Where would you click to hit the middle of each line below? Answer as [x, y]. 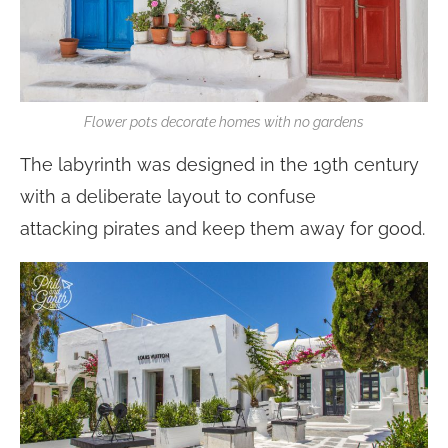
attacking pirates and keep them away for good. [222, 228]
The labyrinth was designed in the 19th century [219, 164]
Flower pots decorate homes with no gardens [224, 121]
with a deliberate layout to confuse [168, 196]
